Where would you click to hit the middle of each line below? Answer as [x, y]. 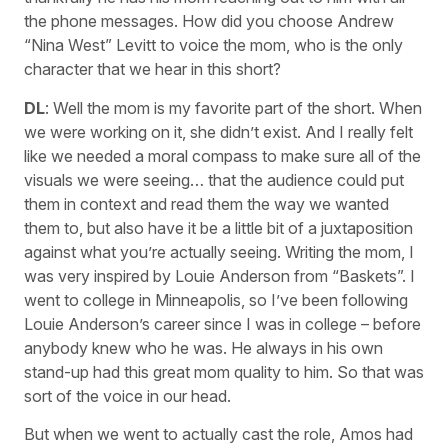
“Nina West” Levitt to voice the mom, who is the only [213, 45]
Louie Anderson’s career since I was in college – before [222, 323]
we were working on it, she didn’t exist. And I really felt [218, 131]
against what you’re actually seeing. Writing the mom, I [219, 251]
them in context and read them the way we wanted [206, 203]
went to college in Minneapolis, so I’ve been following [216, 299]
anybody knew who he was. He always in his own [203, 347]
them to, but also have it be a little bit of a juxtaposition [218, 227]
